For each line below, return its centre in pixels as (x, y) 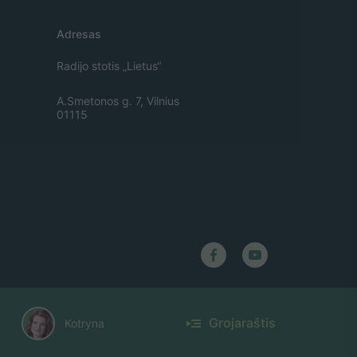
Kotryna (84, 324)
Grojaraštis (242, 323)
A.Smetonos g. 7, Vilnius (118, 100)
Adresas (79, 33)
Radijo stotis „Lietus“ (109, 65)
